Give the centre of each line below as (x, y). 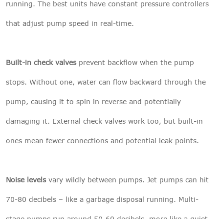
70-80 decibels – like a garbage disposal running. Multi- (102, 199)
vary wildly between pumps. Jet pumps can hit (127, 180)
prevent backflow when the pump (135, 63)
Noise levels (26, 180)
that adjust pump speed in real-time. (70, 23)
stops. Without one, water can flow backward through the (106, 82)
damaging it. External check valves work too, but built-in (104, 121)
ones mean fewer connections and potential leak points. (102, 141)
